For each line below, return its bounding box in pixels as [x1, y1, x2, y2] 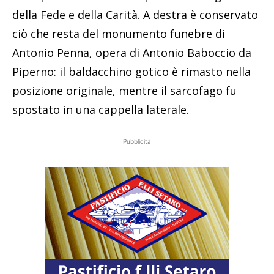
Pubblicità [123, 137, 151, 145]
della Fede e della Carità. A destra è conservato [12, 7, 258, 22]
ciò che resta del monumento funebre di [12, 26, 225, 41]
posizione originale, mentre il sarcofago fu [12, 83, 237, 98]
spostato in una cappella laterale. [12, 102, 189, 117]
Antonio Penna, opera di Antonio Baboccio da [12, 45, 251, 60]
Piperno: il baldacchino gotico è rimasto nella [12, 64, 251, 79]
